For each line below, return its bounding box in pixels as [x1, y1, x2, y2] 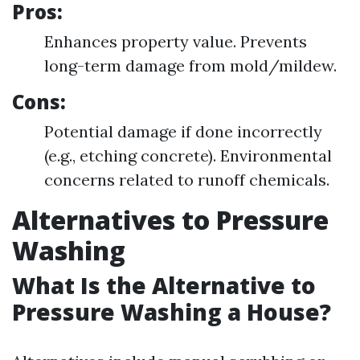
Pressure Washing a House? [12, 297, 331, 327]
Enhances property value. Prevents [44, 31, 307, 51]
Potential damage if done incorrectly [44, 121, 322, 141]
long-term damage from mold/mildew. [44, 55, 337, 76]
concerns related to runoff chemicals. [44, 170, 329, 190]
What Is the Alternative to [12, 270, 316, 301]
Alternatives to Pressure [12, 202, 329, 237]
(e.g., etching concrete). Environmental [44, 145, 332, 166]
